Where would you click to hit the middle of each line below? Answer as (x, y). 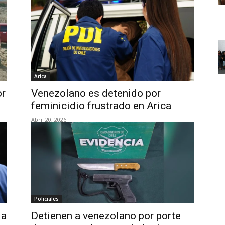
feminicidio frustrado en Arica (102, 106)
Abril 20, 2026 (49, 119)
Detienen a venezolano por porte (106, 216)
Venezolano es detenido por (96, 93)
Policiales (46, 199)
